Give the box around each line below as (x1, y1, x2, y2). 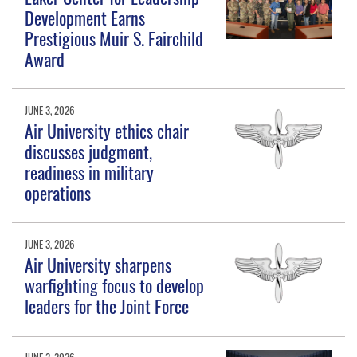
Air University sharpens (25, 251, 172, 277)
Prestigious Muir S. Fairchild (25, 25, 204, 51)
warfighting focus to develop (25, 272, 205, 298)
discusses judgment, (25, 138, 153, 164)
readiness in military (25, 159, 155, 185)
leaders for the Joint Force (25, 292, 190, 319)
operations (25, 179, 92, 206)
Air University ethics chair (25, 117, 190, 143)
